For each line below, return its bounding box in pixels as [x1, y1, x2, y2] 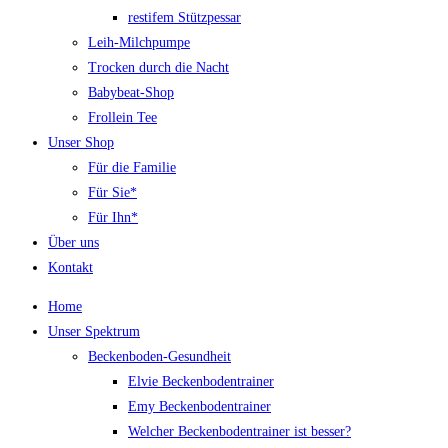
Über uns [48, 235, 99, 251]
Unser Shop [48, 135, 114, 151]
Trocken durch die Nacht [88, 60, 229, 76]
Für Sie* [88, 185, 137, 201]
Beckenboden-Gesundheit [88, 349, 231, 365]
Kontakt [48, 260, 93, 276]
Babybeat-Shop [88, 85, 174, 101]
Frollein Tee [88, 110, 157, 126]
